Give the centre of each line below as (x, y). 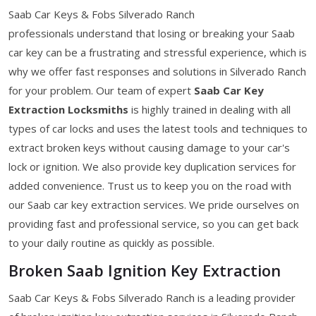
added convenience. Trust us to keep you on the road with (150, 185)
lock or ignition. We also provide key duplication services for (152, 166)
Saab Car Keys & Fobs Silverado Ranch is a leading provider (152, 297)
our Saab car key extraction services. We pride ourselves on (154, 204)
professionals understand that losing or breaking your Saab (152, 33)
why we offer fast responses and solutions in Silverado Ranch (157, 71)
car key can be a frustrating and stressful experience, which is (158, 52)
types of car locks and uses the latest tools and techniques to (158, 128)
